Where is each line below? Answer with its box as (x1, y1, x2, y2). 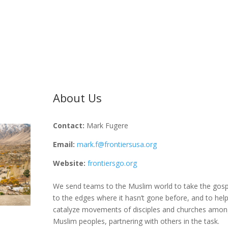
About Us (52, 90, 102, 106)
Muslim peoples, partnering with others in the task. (52, 216, 219, 226)
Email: (52, 139, 75, 150)
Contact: (52, 121, 84, 131)
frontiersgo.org (87, 158, 137, 168)
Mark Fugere (86, 121, 128, 131)
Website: (52, 158, 85, 168)
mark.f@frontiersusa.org (76, 139, 157, 150)
